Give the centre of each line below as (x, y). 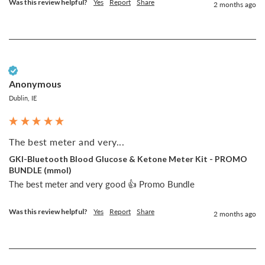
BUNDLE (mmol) (40, 170)
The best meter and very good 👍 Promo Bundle (102, 184)
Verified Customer (47, 70)
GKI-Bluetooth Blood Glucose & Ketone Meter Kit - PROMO (128, 159)
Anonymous (35, 84)
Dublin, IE (23, 98)
